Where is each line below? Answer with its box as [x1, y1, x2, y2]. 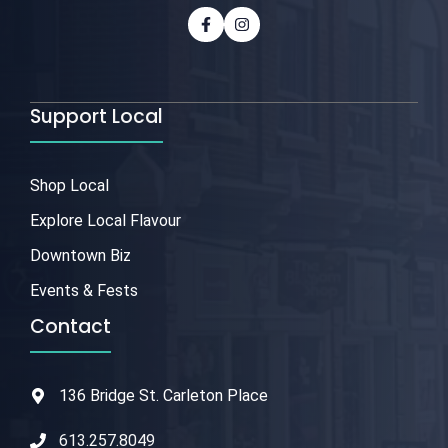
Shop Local [30, 176, 109, 196]
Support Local [30, 103, 163, 131]
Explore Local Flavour [30, 211, 181, 231]
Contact [30, 313, 111, 341]
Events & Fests [30, 281, 138, 301]
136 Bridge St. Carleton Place [58, 386, 268, 406]
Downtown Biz [30, 246, 131, 266]
